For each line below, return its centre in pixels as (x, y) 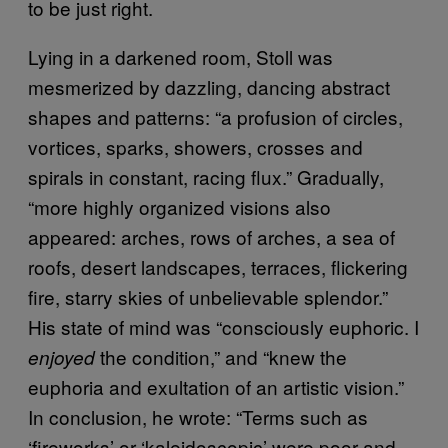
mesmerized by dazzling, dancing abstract (209, 87)
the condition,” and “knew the (223, 357)
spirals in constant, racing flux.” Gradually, (206, 177)
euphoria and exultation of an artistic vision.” (216, 387)
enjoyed (64, 357)
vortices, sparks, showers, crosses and (195, 147)
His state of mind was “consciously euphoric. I (223, 327)
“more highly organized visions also (179, 207)
